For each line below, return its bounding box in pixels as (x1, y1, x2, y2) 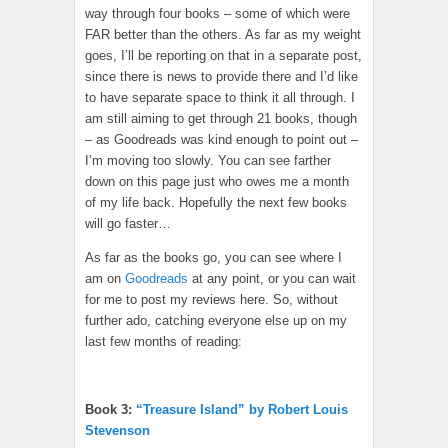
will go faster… (85, 216, 171, 232)
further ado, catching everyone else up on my (85, 313, 347, 329)
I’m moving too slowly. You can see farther (85, 153, 331, 169)
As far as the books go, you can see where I (85, 250, 342, 266)
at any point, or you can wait (188, 271, 356, 287)
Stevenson (85, 423, 150, 439)
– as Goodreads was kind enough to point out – (85, 132, 358, 148)
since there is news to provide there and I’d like (85, 69, 358, 85)
